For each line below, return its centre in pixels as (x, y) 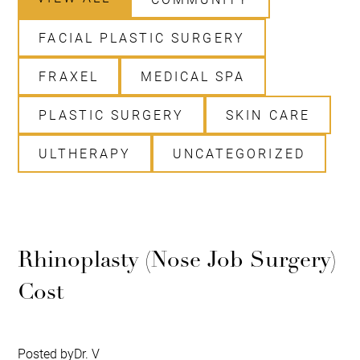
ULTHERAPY (85, 153)
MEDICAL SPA (193, 76)
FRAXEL (69, 76)
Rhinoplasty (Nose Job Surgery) (178, 260)
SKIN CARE (268, 115)
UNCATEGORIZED (239, 153)
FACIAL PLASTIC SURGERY (142, 38)
